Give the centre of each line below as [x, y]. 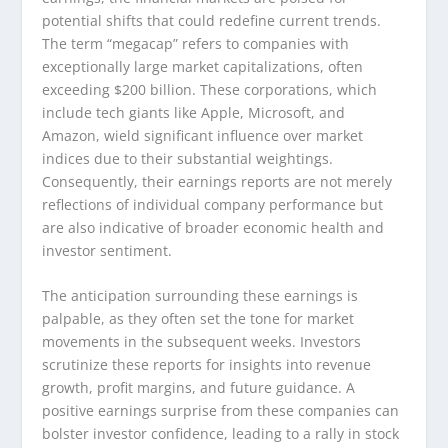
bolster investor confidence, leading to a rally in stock [221, 434]
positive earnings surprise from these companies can [221, 411]
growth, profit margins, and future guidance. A [199, 388]
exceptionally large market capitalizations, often [203, 66]
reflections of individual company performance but [213, 204]
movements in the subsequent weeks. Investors [202, 342]
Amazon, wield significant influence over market [203, 135]
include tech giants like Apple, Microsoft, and [194, 112]
